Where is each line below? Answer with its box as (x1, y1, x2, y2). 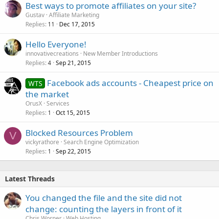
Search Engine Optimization (64, 137, 139, 146)
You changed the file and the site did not (25, 192, 182, 203)
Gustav (25, 10, 44, 19)
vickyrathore (25, 137, 59, 146)
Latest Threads (5, 174, 55, 183)
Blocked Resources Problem (25, 127, 133, 138)
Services (46, 99, 69, 108)
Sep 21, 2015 (56, 58, 91, 67)
